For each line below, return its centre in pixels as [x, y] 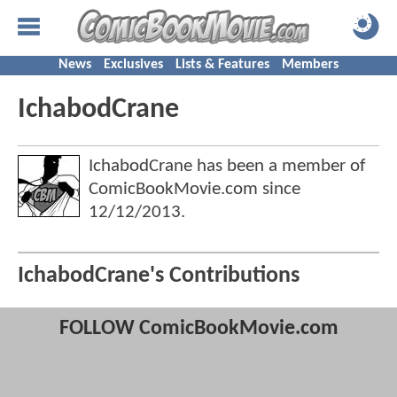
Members [310, 65]
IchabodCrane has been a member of [227, 166]
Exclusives [133, 65]
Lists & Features [222, 65]
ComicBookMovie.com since [195, 189]
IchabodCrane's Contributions [159, 276]
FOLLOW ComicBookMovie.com [198, 329]
